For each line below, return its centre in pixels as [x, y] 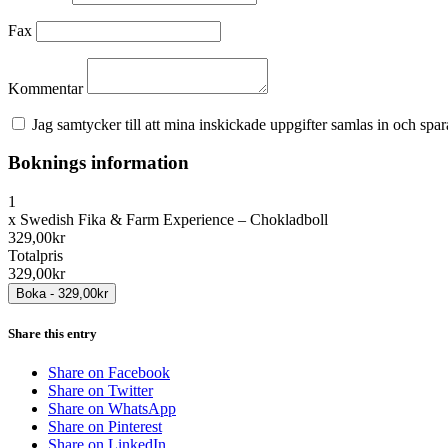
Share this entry [52, 334]
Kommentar [47, 88]
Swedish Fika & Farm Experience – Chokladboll [172, 219]
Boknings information [98, 163]
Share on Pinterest [105, 427]
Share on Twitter [100, 391]
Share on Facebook [109, 373]
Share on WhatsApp [112, 409]
